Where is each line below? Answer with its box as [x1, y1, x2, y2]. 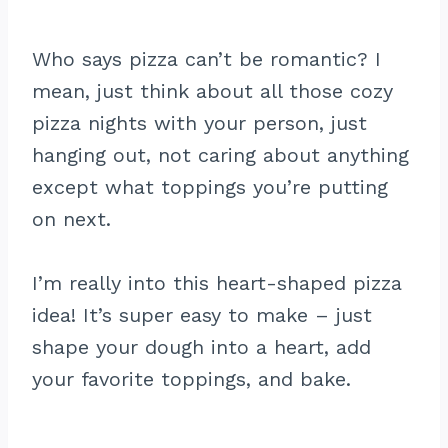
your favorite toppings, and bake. [32, 367, 351, 391]
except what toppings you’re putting [32, 175, 388, 199]
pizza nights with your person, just [32, 111, 367, 135]
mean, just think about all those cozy [32, 79, 393, 103]
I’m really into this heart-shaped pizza [32, 271, 402, 295]
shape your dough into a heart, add [32, 335, 371, 359]
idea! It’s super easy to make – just [32, 303, 372, 327]
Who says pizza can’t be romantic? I [32, 47, 381, 71]
